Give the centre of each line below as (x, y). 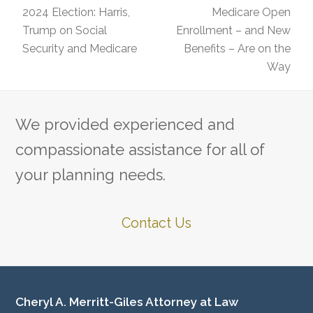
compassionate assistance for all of (140, 149)
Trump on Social (65, 30)
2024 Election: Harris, (77, 12)
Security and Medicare (80, 48)
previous (38, 39)
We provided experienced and (125, 124)
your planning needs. (91, 174)
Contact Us (156, 223)
